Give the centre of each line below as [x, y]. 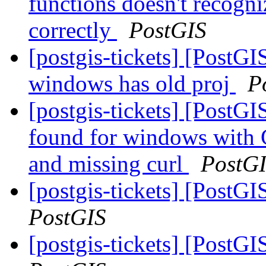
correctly [73, 30]
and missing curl [109, 164]
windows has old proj [132, 84]
